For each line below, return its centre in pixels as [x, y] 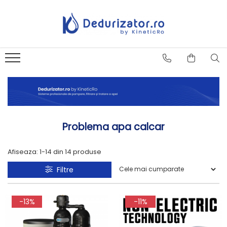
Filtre [63, 170]
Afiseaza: [23, 152]
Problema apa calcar [113, 127]
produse [87, 152]
